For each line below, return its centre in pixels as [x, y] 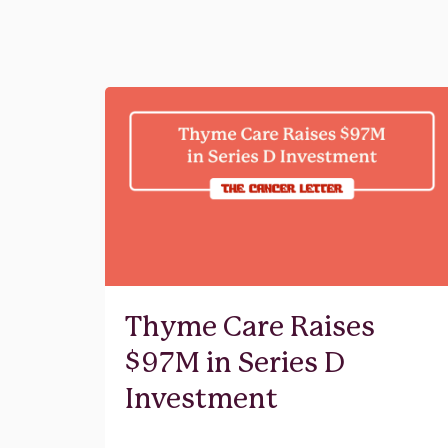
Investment [201, 399]
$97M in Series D [235, 363]
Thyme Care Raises [250, 327]
